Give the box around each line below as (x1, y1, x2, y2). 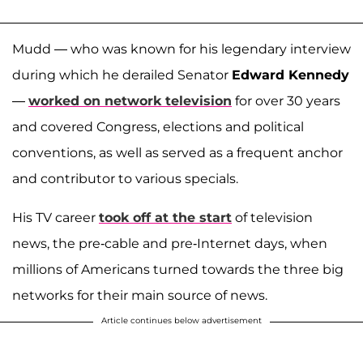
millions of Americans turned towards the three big (12, 261, 344, 277)
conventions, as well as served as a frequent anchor (12, 144, 343, 160)
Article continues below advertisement (101, 314, 262, 326)
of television (232, 209, 313, 225)
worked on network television (28, 92, 232, 109)
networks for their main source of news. (12, 287, 267, 303)
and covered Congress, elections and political (12, 118, 304, 135)
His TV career (12, 209, 99, 225)
